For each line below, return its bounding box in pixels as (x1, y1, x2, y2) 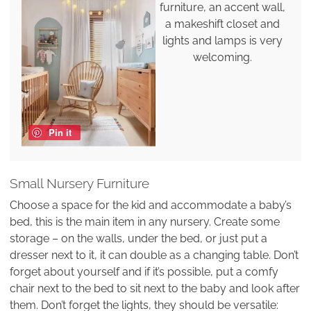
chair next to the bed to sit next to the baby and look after (10, 282, 300, 296)
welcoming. (193, 51, 253, 65)
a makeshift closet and (165, 17, 280, 31)
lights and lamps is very (162, 34, 283, 48)
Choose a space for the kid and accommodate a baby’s (10, 199, 292, 212)
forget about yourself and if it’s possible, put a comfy (10, 265, 278, 279)
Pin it (48, 126, 72, 140)
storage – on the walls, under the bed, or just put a (10, 232, 267, 246)
